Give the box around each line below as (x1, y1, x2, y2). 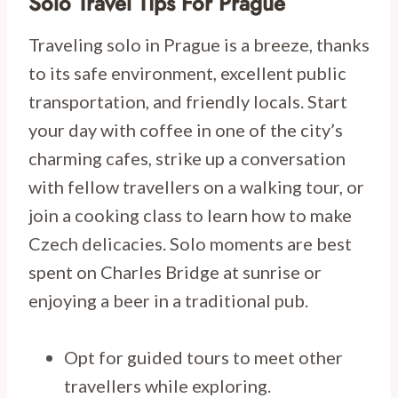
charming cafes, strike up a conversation (28, 147, 346, 169)
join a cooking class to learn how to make (28, 204, 352, 226)
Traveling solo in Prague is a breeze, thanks (28, 34, 370, 55)
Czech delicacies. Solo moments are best (28, 233, 352, 254)
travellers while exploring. (64, 375, 271, 396)
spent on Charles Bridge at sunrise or (28, 261, 322, 283)
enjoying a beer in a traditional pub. (28, 290, 308, 311)
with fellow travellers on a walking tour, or (28, 176, 364, 197)
